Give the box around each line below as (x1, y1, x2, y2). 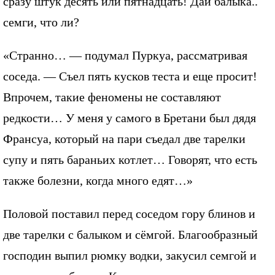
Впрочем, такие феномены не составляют (3, 90, 221, 104)
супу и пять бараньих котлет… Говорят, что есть (3, 153, 257, 167)
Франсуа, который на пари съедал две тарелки (3, 132, 246, 146)
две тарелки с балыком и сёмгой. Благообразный (3, 228, 258, 242)
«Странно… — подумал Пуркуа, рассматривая (3, 48, 247, 63)
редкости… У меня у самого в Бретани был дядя (3, 111, 256, 125)
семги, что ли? (3, 15, 79, 29)
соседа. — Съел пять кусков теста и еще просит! (3, 69, 257, 83)
